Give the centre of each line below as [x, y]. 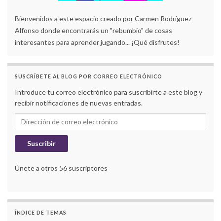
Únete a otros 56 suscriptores [61, 168]
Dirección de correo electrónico [67, 118]
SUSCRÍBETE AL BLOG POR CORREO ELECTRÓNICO [89, 76]
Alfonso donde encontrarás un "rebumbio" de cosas [93, 30]
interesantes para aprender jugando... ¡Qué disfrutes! [97, 42]
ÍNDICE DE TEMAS [41, 212]
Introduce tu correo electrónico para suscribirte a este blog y [109, 92]
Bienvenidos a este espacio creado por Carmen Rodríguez [103, 18]
